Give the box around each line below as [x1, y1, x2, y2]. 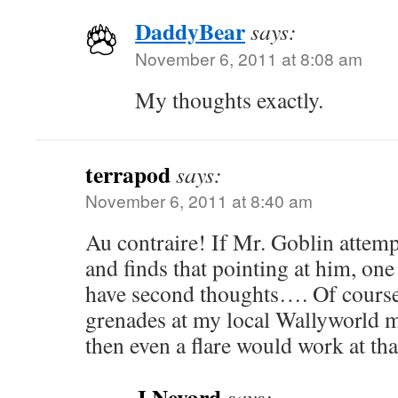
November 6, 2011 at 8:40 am [85, 188, 313, 212]
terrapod [85, 157, 171, 191]
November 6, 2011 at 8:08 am [135, 46, 362, 70]
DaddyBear [135, 14, 245, 48]
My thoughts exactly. [135, 84, 323, 115]
